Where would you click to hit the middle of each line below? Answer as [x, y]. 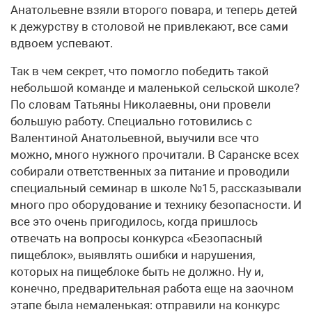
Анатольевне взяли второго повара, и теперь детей [154, 10]
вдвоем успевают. [62, 44]
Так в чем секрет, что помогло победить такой [140, 71]
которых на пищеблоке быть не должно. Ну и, [137, 272]
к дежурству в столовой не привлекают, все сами [149, 27]
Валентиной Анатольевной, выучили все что [135, 138]
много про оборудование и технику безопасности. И [156, 205]
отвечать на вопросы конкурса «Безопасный [136, 239]
